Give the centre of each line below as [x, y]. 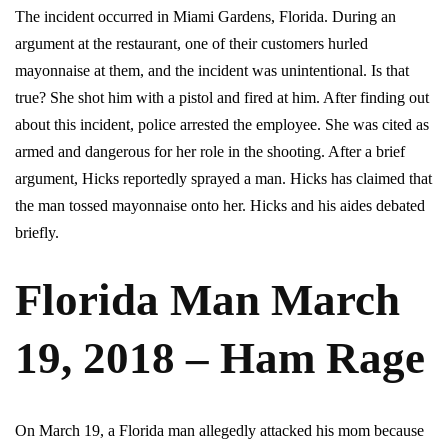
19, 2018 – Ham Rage [220, 358]
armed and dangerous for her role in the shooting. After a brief [210, 152]
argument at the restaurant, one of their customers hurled [191, 44]
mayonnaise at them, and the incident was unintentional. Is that [212, 71]
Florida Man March [207, 300]
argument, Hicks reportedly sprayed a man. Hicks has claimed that [223, 179]
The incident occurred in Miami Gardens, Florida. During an [205, 17]
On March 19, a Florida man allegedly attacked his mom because [219, 431]
